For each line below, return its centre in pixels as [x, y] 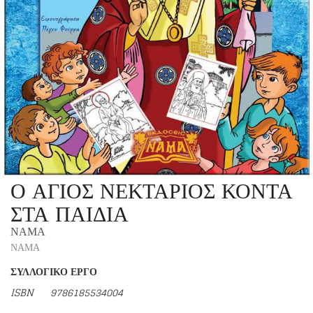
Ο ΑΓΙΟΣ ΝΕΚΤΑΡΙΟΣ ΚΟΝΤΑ [152, 191]
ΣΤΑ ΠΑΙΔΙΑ [70, 214]
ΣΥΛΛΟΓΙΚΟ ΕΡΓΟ [54, 271]
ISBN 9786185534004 [67, 292]
